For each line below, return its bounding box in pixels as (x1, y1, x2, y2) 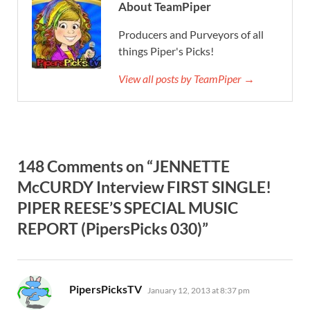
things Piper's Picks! (118, 44, 214, 57)
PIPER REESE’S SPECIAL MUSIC (17, 197, 238, 217)
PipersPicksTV (69, 282, 142, 295)
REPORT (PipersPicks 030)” (17, 218, 208, 238)
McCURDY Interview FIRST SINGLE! (17, 176, 271, 197)
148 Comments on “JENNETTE (17, 156, 230, 176)
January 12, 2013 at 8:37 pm (147, 284, 250, 295)
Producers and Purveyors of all (118, 27, 264, 41)
